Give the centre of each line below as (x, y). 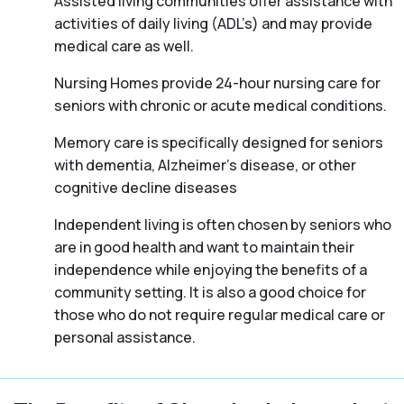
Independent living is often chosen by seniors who (223, 225)
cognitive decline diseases (146, 188)
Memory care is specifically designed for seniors (219, 143)
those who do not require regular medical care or (220, 315)
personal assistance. (125, 338)
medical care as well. (124, 46)
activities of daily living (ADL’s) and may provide (213, 24)
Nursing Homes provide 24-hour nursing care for (217, 83)
